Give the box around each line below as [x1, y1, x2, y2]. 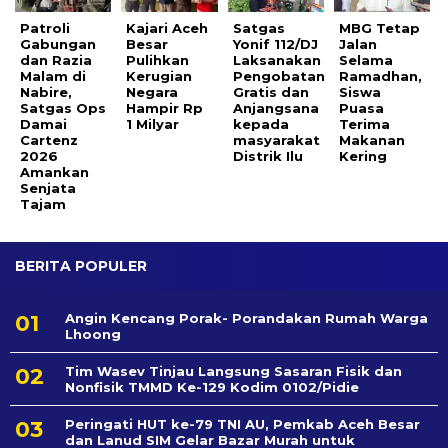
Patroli [20, 19, 70, 36]
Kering [339, 147, 388, 164]
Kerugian [126, 67, 193, 84]
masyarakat [232, 131, 320, 148]
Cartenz [20, 131, 78, 148]
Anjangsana [232, 99, 319, 116]
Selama [339, 51, 394, 68]
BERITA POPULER [15, 256, 147, 275]
